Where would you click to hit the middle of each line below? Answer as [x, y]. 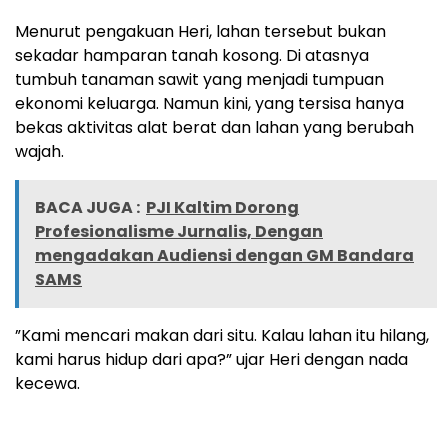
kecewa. [47, 384]
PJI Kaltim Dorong [222, 208]
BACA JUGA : [87, 208]
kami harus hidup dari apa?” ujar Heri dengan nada [211, 360]
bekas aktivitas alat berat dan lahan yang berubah [214, 128]
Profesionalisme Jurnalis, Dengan [179, 232]
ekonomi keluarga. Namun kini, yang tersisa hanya [209, 104]
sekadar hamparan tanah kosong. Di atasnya [192, 56]
